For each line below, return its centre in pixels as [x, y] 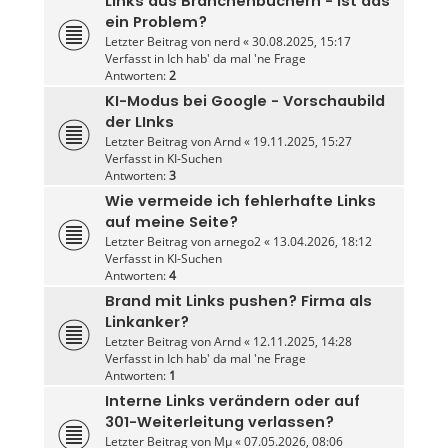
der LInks [139, 122]
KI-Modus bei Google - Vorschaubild [244, 101]
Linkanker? [146, 322]
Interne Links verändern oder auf [232, 401]
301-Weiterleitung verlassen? [219, 422]
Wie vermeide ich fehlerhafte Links [240, 201]
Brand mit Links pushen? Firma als [238, 301]
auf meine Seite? [171, 222]
